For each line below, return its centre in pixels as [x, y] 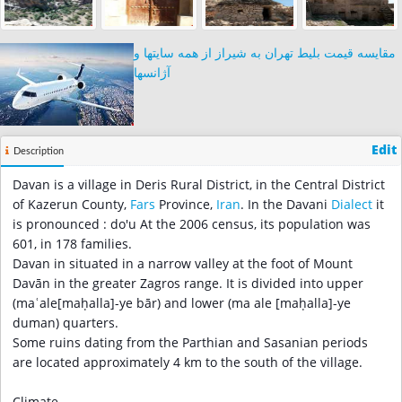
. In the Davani [286, 205]
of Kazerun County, [71, 205]
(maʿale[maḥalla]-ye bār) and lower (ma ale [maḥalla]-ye [182, 304]
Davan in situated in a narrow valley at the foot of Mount [183, 264]
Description [39, 152]
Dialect [352, 205]
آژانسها [153, 73]
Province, [186, 205]
